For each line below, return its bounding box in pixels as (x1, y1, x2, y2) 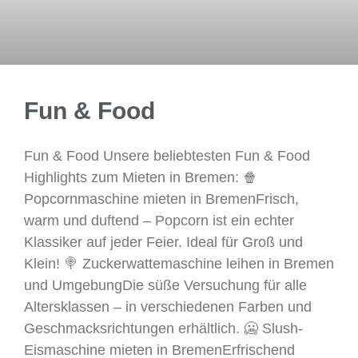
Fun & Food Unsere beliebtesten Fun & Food (24, 148, 310, 165)
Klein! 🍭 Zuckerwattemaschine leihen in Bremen (24, 256, 334, 272)
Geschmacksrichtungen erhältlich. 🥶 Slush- (24, 320, 303, 337)
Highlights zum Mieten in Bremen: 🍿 (24, 169, 257, 186)
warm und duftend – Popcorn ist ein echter (24, 213, 294, 229)
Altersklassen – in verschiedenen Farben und (24, 299, 312, 316)
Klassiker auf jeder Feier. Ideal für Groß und (24, 234, 303, 251)
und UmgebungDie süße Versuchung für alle (24, 277, 307, 294)
